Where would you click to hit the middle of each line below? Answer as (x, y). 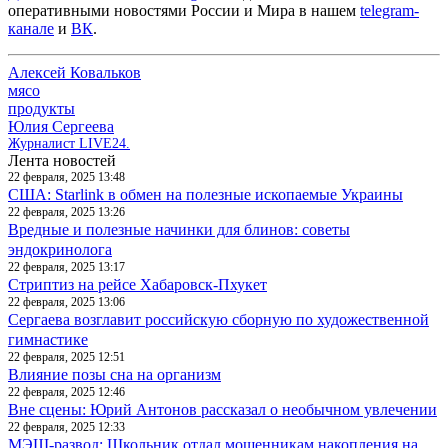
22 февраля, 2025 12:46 (66, 391)
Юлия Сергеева (61, 126)
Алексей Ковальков (74, 72)
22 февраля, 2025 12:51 (66, 356)
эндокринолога (60, 249)
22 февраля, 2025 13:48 (66, 176)
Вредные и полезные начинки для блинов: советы (179, 229)
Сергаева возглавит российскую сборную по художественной (218, 319)
